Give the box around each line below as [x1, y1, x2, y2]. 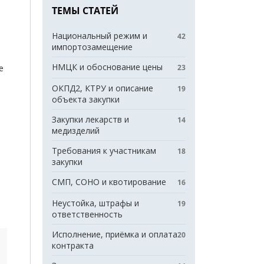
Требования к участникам [52, 145, 156, 156]
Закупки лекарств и [52, 114, 129, 125]
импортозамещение [52, 41, 133, 52]
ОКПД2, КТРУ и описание [52, 82, 153, 94]
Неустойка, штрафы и [52, 197, 139, 209]
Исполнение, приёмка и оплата [52, 229, 177, 240]
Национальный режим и [52, 30, 147, 41]
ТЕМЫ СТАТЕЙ [52, 4, 118, 17]
